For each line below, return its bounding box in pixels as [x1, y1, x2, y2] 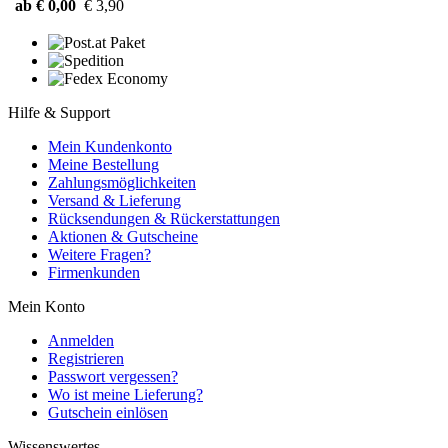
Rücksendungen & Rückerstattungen [48, 209, 280, 227]
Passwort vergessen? [48, 367, 178, 385]
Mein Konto [8, 297, 85, 315]
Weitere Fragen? [48, 245, 151, 263]
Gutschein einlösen [48, 403, 168, 421]
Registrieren [48, 349, 124, 367]
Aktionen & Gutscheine [48, 227, 198, 245]
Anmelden [48, 331, 114, 349]
